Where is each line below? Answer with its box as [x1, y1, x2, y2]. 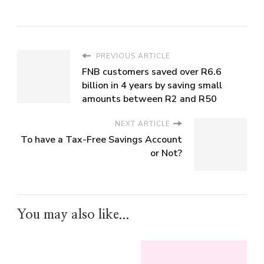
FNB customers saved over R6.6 [82, 65, 222, 78]
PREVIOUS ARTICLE [94, 51, 170, 61]
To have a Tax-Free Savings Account [21, 133, 182, 146]
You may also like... [17, 207, 130, 221]
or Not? [150, 146, 182, 160]
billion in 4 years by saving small [82, 78, 222, 92]
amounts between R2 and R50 [82, 92, 217, 105]
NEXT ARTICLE [115, 118, 170, 128]
